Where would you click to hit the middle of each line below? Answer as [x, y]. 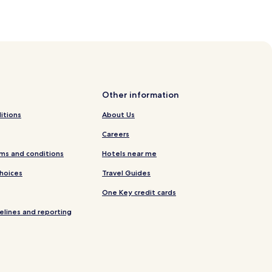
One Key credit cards [139, 192]
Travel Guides [126, 173]
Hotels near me [129, 154]
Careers [116, 134]
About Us [118, 115]
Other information [141, 95]
